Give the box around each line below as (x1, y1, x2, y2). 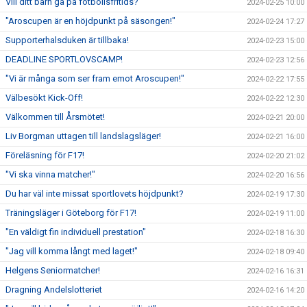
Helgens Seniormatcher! (5, 265, 100, 276)
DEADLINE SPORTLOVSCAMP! (5, 54, 123, 65)
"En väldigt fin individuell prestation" (5, 227, 146, 238)
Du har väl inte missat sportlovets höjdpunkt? (5, 188, 184, 199)
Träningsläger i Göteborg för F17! (5, 208, 136, 219)
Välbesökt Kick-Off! (5, 93, 83, 103)
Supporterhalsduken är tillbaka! (5, 35, 129, 46)
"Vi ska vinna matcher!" (5, 169, 95, 180)
